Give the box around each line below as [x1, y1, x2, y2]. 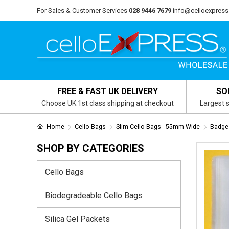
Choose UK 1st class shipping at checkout [41, 99, 174, 107]
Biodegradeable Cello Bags [45, 190, 143, 200]
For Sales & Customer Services [37, 7, 127, 14]
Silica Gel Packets [45, 214, 110, 224]
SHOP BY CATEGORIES [37, 142, 144, 154]
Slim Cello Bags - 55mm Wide [116, 123, 200, 130]
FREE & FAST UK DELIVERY [57, 86, 158, 96]
